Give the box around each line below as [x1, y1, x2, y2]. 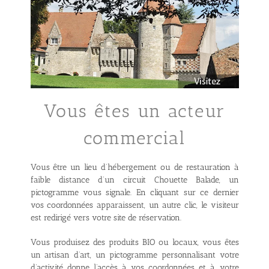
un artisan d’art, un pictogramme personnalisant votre [30, 250, 239, 261]
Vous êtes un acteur [44, 100, 225, 122]
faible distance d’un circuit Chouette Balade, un [30, 175, 239, 186]
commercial [83, 127, 186, 149]
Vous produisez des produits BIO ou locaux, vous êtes [30, 237, 239, 248]
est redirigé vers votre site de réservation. [30, 213, 181, 223]
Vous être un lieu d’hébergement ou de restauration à [30, 162, 239, 173]
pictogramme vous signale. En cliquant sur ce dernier [30, 187, 239, 198]
